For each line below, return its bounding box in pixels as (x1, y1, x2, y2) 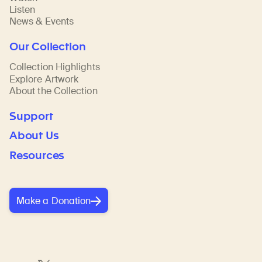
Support (9, 109, 53, 123)
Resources (9, 149, 65, 163)
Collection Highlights (9, 61, 100, 74)
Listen (9, 4, 36, 16)
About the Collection (9, 84, 98, 97)
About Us (9, 129, 59, 143)
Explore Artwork (9, 73, 79, 85)
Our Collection (9, 40, 86, 54)
